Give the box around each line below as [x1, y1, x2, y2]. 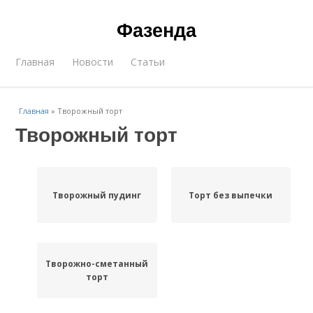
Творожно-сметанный [45, 258, 149, 270]
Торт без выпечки [189, 189, 273, 201]
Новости [72, 55, 114, 68]
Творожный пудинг [52, 189, 142, 201]
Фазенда [117, 16, 196, 43]
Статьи [131, 55, 166, 68]
